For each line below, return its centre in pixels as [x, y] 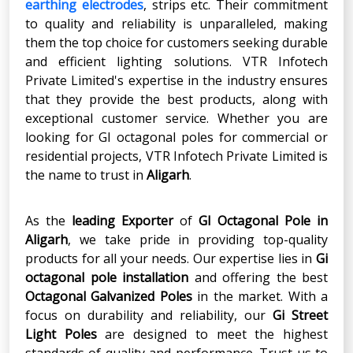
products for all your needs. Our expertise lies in [171, 258]
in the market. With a [260, 296]
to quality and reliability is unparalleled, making [176, 23]
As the [48, 220]
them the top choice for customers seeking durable [176, 42]
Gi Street [300, 315]
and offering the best [258, 277]
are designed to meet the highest [212, 334]
